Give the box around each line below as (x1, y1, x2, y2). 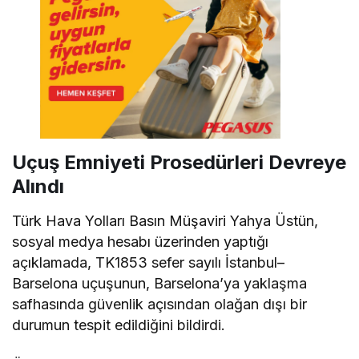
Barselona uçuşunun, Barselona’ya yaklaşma (12, 274, 308, 292)
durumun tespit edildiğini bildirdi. (12, 316, 226, 333)
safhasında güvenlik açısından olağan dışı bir (12, 295, 308, 313)
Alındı (12, 174, 64, 198)
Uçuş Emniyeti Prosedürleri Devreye (12, 150, 346, 174)
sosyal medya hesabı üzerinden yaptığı (12, 232, 269, 250)
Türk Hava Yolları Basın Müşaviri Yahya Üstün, (12, 212, 319, 229)
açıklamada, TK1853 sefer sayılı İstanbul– (12, 253, 285, 271)
